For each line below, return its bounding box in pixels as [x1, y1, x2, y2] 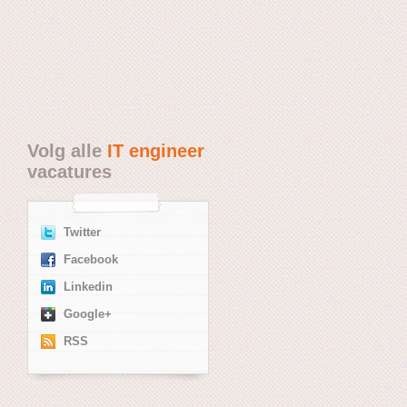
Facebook [64, 253, 118, 266]
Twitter [64, 225, 101, 239]
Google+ [64, 307, 112, 321]
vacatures [27, 161, 112, 182]
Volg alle [27, 140, 107, 161]
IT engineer [107, 140, 204, 161]
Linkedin [64, 280, 113, 293]
